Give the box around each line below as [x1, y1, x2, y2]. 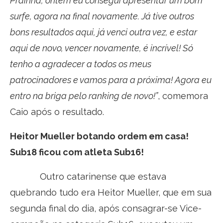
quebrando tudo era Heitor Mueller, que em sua [10, 187, 212, 198]
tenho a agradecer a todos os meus [10, 59, 151, 70]
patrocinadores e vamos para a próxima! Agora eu [10, 75, 212, 86]
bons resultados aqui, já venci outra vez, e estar [10, 27, 197, 38]
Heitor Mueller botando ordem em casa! [10, 131, 189, 142]
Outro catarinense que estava [10, 171, 166, 182]
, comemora [158, 91, 208, 102]
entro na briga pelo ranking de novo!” [10, 91, 158, 102]
